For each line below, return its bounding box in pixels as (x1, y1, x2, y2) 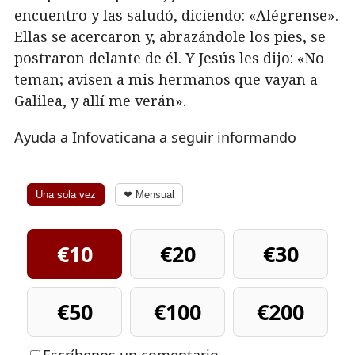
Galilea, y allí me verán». (14, 91, 186, 110)
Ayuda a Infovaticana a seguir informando (14, 127, 296, 147)
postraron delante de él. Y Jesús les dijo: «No (14, 48, 324, 67)
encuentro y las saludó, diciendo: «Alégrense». (14, 6, 338, 25)
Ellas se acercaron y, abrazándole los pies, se (14, 27, 326, 46)
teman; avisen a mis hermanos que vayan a (14, 70, 318, 89)
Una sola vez (36, 188, 96, 200)
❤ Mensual (124, 188, 174, 200)
